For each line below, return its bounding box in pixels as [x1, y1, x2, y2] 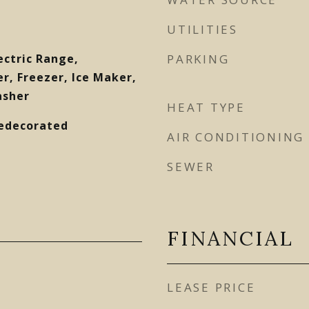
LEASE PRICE [167, 279, 256, 295]
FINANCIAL [167, 226, 294, 251]
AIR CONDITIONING [167, 129, 304, 145]
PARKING [167, 51, 230, 67]
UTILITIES [167, 21, 238, 37]
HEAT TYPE [167, 99, 246, 115]
